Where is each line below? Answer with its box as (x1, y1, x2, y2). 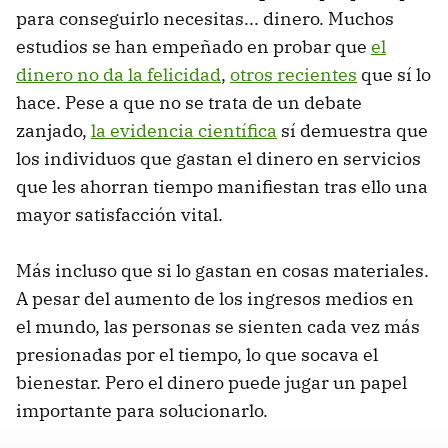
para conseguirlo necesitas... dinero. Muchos (16, 6, 394, 30)
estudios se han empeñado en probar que (16, 34, 371, 58)
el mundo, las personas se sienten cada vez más (16, 314, 420, 338)
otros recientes (230, 62, 357, 86)
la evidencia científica (91, 118, 277, 142)
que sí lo (357, 62, 431, 86)
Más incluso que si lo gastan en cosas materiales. (16, 258, 429, 282)
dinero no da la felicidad (16, 62, 221, 86)
